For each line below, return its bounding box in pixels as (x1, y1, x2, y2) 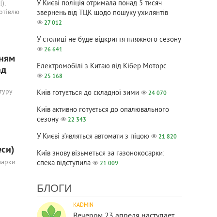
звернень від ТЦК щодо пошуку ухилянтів (37, 9, 168, 18)
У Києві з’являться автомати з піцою (37, 132, 149, 141)
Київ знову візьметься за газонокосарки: (37, 149, 164, 158)
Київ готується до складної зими (37, 89, 139, 98)
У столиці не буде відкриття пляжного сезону (37, 35, 181, 45)
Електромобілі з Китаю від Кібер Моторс (37, 62, 167, 71)
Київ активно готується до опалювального (37, 106, 169, 115)
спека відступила (37, 159, 91, 168)
